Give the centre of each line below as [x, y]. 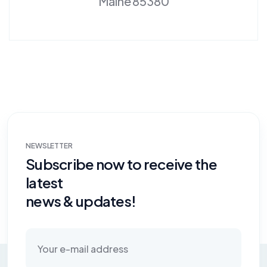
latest [44, 182]
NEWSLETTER [49, 145]
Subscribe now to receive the [121, 164]
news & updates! [81, 201]
